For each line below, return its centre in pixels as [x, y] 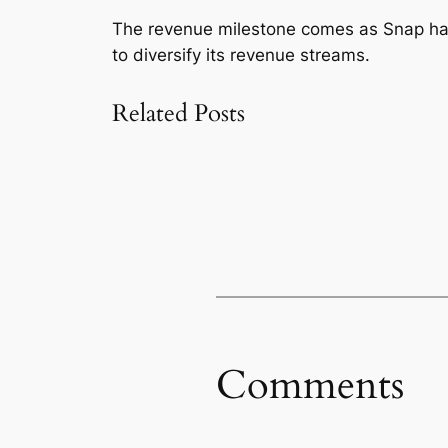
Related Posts [178, 113]
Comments [310, 386]
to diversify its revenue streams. [241, 54]
